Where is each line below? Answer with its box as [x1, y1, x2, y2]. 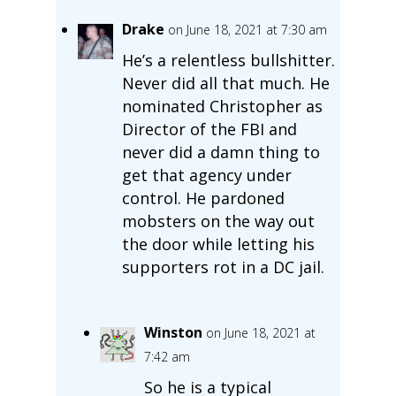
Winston [143, 322, 202, 342]
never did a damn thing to [121, 141, 320, 163]
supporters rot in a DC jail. [121, 255, 324, 278]
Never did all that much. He [121, 72, 330, 94]
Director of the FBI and [121, 118, 297, 140]
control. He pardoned [121, 187, 285, 209]
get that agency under [121, 164, 292, 186]
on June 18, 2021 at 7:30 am [167, 20, 327, 38]
